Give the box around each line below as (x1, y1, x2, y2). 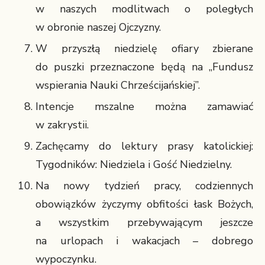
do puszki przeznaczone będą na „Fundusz (35, 60, 253, 74)
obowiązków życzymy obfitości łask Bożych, (35, 197, 253, 211)
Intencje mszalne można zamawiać (35, 99, 253, 114)
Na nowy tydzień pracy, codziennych (35, 179, 253, 193)
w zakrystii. (35, 118, 89, 132)
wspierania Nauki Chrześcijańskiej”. (35, 78, 200, 92)
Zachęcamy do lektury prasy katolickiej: (35, 139, 253, 153)
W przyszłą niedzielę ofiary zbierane (35, 41, 253, 56)
